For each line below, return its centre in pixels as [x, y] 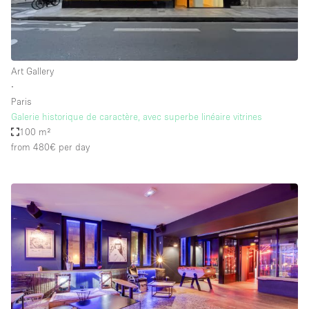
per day [73, 147]
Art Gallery [32, 71]
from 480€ [33, 147]
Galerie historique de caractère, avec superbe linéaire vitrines [137, 117]
